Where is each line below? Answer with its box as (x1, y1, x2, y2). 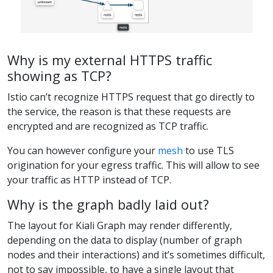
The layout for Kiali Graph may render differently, (7, 219, 232, 233)
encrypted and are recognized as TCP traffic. (7, 119, 208, 133)
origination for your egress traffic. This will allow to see (7, 158, 260, 172)
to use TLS (183, 144, 234, 158)
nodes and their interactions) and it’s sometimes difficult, (7, 248, 265, 262)
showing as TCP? (7, 66, 112, 85)
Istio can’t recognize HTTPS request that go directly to (7, 90, 255, 104)
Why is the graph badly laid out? (7, 196, 209, 214)
